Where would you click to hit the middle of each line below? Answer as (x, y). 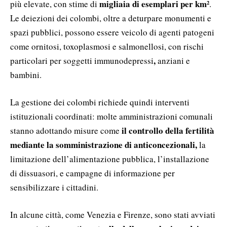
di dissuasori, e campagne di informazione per (92, 173)
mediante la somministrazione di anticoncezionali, (105, 144)
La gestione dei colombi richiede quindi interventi (100, 102)
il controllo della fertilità (168, 130)
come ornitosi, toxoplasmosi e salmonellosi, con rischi (107, 46)
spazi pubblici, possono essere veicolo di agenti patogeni (112, 32)
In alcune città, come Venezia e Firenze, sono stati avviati (113, 214)
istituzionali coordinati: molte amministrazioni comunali (111, 116)
